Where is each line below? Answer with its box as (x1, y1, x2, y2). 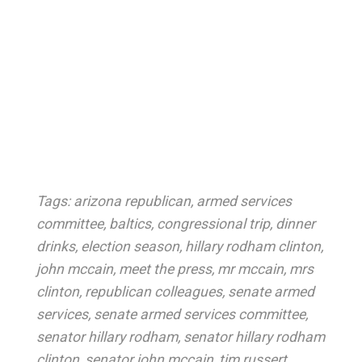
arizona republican (73, 193, 191, 209)
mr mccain (217, 261, 284, 277)
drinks (36, 238, 75, 255)
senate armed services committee (93, 306, 305, 322)
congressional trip (156, 216, 270, 232)
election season (80, 238, 179, 255)
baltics (108, 216, 151, 232)
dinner (275, 216, 315, 232)
